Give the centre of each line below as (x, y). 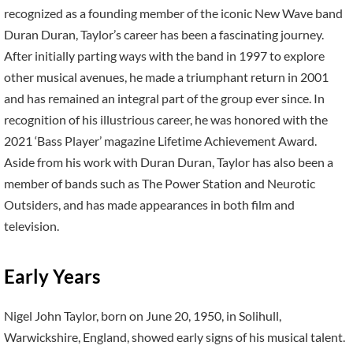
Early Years (52, 276)
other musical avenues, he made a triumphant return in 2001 (166, 77)
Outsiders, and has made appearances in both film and (149, 205)
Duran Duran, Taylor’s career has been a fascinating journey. (164, 35)
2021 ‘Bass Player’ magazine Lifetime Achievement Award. (160, 141)
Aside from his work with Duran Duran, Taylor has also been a (169, 162)
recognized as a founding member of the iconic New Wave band (173, 13)
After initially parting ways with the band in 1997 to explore (164, 56)
